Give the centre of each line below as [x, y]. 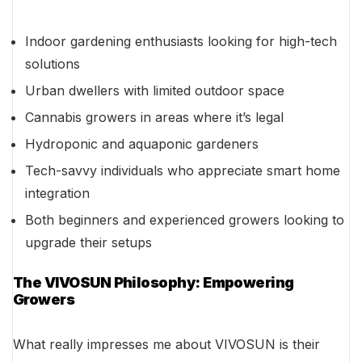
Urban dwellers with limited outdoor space [155, 91]
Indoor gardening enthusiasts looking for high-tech [181, 42]
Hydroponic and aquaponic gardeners [142, 144]
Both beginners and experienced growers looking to [185, 220]
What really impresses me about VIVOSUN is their [166, 345]
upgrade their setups [88, 243]
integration [57, 194]
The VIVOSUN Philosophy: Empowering [154, 283]
